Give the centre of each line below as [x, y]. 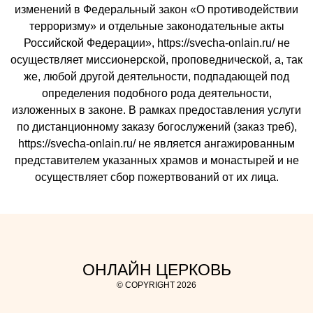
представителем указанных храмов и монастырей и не [156, 161]
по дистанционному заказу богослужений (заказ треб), [156, 127]
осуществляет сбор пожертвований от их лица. [156, 177]
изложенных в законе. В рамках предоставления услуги [156, 110]
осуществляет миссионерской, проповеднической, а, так [156, 60]
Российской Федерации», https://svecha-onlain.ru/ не [156, 43]
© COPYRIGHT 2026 [156, 285]
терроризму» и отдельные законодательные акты [156, 27]
